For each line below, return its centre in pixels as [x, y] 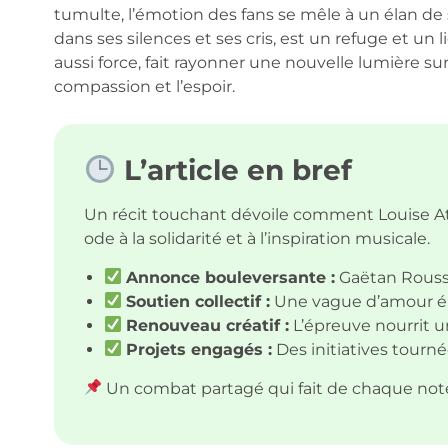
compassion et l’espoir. [144, 87]
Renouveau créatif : [207, 325]
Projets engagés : [198, 349]
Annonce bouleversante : [230, 277]
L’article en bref [233, 170]
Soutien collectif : [197, 301]
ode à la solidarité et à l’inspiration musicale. [256, 239]
